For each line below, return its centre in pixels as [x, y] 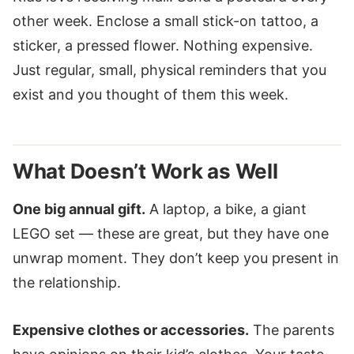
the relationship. [67, 283]
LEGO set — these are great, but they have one [171, 234]
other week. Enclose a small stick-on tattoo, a [166, 21]
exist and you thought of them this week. [151, 95]
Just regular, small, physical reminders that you [169, 70]
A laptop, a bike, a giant [226, 209]
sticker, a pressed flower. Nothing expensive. [163, 46]
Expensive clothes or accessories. [131, 330]
